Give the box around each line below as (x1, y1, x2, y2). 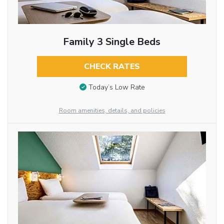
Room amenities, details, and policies (58, 106, 165, 115)
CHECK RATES (83, 61, 140, 72)
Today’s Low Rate (88, 82, 145, 92)
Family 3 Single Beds (63, 35, 161, 49)
